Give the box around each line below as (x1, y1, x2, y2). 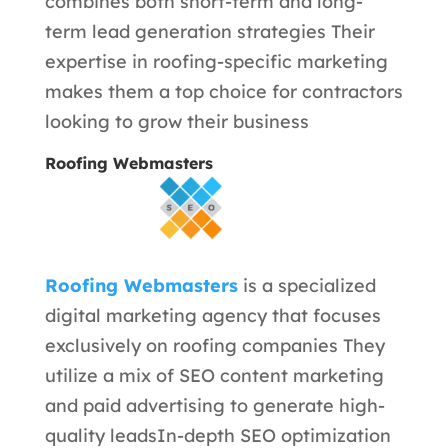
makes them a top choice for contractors (44, 79, 403, 103)
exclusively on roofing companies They (44, 333, 385, 357)
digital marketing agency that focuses (44, 303, 381, 327)
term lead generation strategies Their (44, 19, 375, 43)
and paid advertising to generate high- (44, 393, 385, 417)
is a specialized (237, 273, 376, 297)
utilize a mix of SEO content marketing (44, 363, 384, 387)
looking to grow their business (44, 109, 309, 133)
